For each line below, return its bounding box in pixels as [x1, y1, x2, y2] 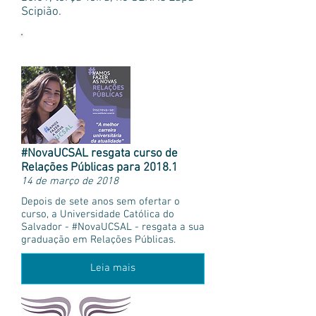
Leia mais [90, 262, 135, 275]
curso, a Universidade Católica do [21, 207, 174, 221]
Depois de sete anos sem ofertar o [21, 195, 180, 208]
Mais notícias [63, 36, 162, 58]
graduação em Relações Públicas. [21, 233, 176, 246]
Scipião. [21, 4, 61, 19]
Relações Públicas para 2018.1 [21, 160, 178, 175]
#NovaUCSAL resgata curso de [21, 146, 178, 161]
